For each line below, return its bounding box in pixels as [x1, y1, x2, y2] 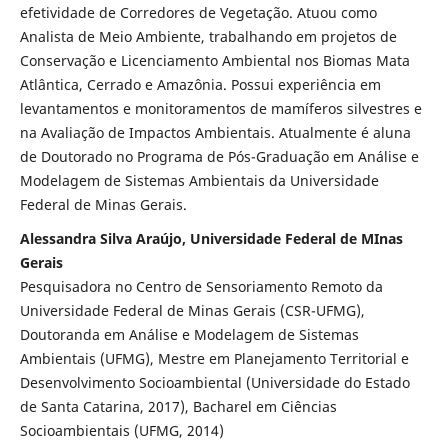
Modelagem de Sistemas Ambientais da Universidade [19, 171, 379, 191]
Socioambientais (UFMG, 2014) [19, 421, 224, 441]
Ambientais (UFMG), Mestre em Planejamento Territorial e [19, 349, 409, 369]
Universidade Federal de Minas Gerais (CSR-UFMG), [19, 301, 365, 321]
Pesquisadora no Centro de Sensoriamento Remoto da [19, 277, 383, 297]
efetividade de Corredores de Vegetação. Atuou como [19, 3, 377, 23]
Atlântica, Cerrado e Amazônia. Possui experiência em [19, 75, 381, 95]
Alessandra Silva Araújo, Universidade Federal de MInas [19, 229, 403, 249]
